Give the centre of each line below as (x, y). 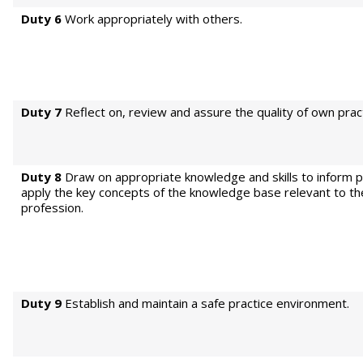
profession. (52, 207)
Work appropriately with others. (152, 19)
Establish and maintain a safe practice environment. (205, 303)
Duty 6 (41, 19)
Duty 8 (41, 177)
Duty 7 (41, 112)
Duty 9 (41, 303)
